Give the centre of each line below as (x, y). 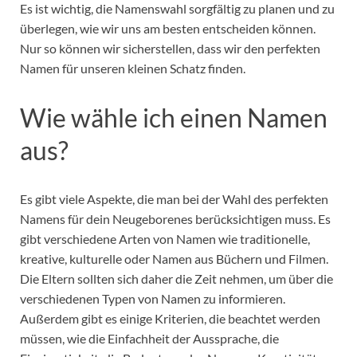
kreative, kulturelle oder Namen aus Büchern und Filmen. (174, 259)
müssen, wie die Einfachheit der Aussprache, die (149, 339)
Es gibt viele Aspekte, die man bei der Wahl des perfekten (174, 199)
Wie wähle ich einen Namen (174, 117)
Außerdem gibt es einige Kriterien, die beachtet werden (170, 319)
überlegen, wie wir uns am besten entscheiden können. (168, 28)
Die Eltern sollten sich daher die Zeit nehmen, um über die (177, 279)
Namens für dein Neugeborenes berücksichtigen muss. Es (175, 219)
